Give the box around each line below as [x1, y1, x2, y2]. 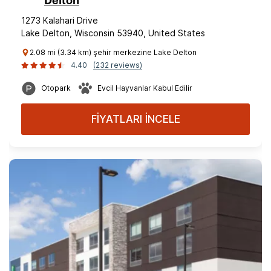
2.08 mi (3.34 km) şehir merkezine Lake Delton [30, 48, 197, 57]
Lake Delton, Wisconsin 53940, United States [21, 28, 205, 38]
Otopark [41, 83, 71, 93]
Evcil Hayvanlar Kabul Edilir [97, 83, 192, 93]
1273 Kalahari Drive [21, 15, 98, 25]
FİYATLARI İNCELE [91, 113, 180, 125]
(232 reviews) [93, 60, 142, 70]
